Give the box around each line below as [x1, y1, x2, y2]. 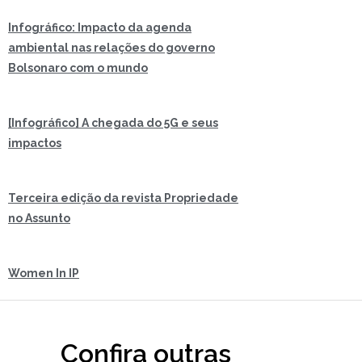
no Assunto [8, 211, 70, 225]
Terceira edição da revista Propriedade [8, 191, 238, 204]
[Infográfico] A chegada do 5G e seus [8, 116, 218, 129]
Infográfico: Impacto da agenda [8, 20, 192, 34]
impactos [8, 136, 61, 149]
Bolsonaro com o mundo [8, 61, 148, 74]
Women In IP [8, 266, 79, 280]
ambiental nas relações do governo [8, 40, 215, 54]
